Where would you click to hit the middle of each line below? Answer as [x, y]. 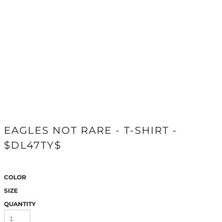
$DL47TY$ [33, 145]
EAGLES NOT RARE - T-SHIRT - [91, 130]
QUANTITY [20, 204]
